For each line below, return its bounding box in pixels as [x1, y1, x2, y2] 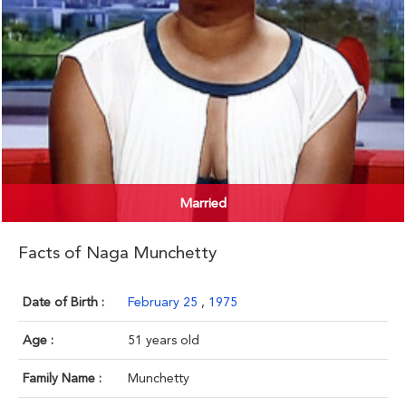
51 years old [128, 333, 199, 348]
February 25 [128, 295, 201, 310]
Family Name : [23, 371, 101, 386]
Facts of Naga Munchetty [18, 242, 217, 264]
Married [179, 195, 227, 212]
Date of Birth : [23, 295, 104, 310]
